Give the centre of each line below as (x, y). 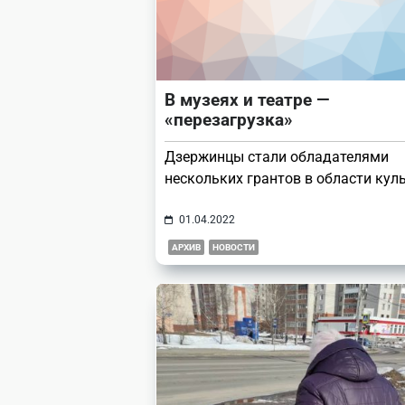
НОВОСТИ (234, 248)
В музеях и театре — (247, 100)
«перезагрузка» (229, 120)
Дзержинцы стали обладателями (277, 157)
